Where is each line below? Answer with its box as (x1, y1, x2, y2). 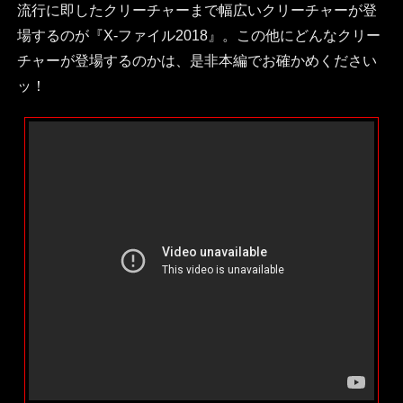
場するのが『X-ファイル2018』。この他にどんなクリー (16, 27, 381, 43)
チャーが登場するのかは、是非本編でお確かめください (16, 52, 377, 68)
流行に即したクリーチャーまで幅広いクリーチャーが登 (16, 2, 377, 18)
